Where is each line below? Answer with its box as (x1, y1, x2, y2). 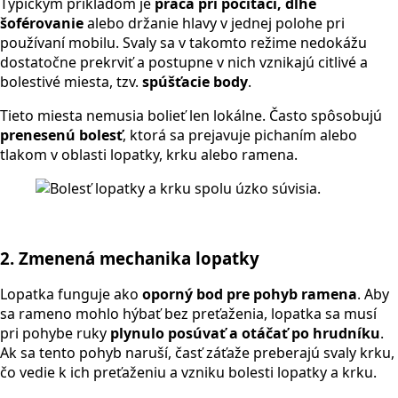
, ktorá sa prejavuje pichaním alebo (123, 124, 357, 145)
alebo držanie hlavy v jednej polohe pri (84, 12, 345, 33)
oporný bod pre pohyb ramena (142, 284, 357, 305)
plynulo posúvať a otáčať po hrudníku (110, 323, 380, 344)
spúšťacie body (142, 71, 248, 92)
